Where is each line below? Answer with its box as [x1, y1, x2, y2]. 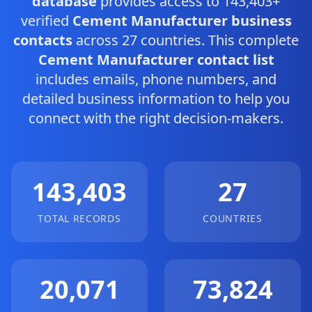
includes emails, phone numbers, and [36, 70, 276, 88]
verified [20, 11, 72, 30]
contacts [13, 31, 72, 49]
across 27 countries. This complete [72, 31, 299, 49]
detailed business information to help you [22, 89, 290, 108]
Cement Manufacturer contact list [38, 50, 274, 69]
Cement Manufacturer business [72, 11, 292, 30]
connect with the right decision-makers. [29, 109, 283, 127]
